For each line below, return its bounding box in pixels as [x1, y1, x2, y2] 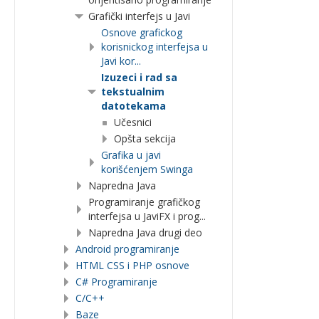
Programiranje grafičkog [88, 195, 200, 209]
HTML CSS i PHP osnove [75, 258, 189, 272]
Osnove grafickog [101, 26, 182, 39]
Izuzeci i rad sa [101, 70, 177, 84]
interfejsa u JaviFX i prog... [88, 209, 206, 223]
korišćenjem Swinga [101, 162, 193, 176]
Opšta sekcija [114, 132, 176, 145]
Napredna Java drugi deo [88, 226, 202, 239]
